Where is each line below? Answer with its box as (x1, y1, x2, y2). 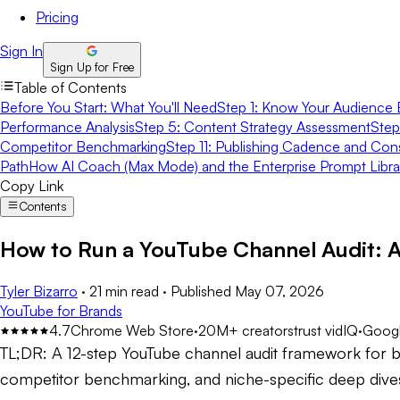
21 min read (89, 281, 159, 300)
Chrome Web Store (71, 321, 194, 339)
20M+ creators (198, 321, 294, 339)
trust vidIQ (294, 321, 358, 339)
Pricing (36, 8, 79, 26)
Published (171, 281, 231, 300)
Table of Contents (14, 79, 127, 96)
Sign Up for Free (50, 60, 134, 74)
